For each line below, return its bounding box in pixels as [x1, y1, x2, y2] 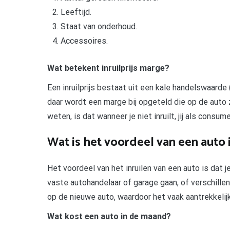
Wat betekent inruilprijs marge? [47, 63, 169, 73]
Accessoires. [60, 35, 108, 46]
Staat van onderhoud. [60, 21, 137, 31]
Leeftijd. [60, 7, 91, 17]
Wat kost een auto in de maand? [47, 212, 171, 222]
